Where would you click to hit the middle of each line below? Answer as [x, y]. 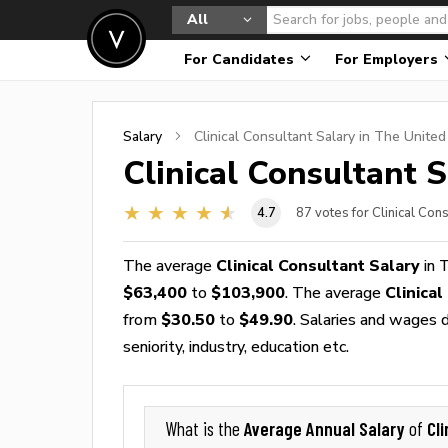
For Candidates [241, 59]
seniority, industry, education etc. [236, 346]
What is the [204, 429]
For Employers [388, 59]
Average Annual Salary [326, 428]
